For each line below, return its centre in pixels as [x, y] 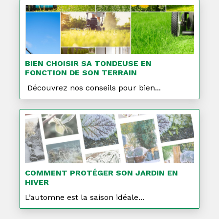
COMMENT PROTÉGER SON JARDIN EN [101, 173]
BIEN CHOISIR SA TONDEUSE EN [88, 63]
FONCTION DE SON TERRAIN [81, 73]
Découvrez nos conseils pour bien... [93, 88]
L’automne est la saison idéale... [85, 197]
